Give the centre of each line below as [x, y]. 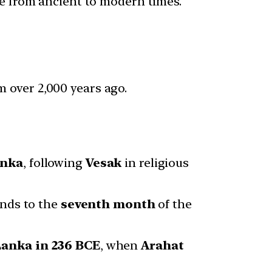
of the [173, 204]
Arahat [162, 246]
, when [121, 246]
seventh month [108, 204]
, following [54, 163]
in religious [155, 163]
